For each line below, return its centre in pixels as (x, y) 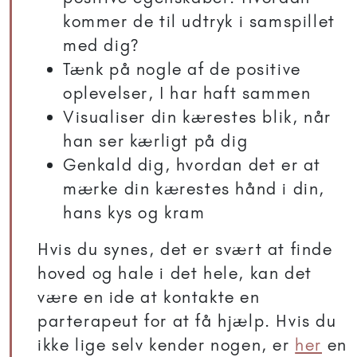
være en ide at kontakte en (149, 297)
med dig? (101, 45)
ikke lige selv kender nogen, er (167, 345)
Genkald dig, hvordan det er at (192, 165)
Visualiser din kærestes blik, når (197, 117)
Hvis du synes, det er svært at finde (185, 249)
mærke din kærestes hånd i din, (194, 189)
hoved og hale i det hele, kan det (175, 273)
